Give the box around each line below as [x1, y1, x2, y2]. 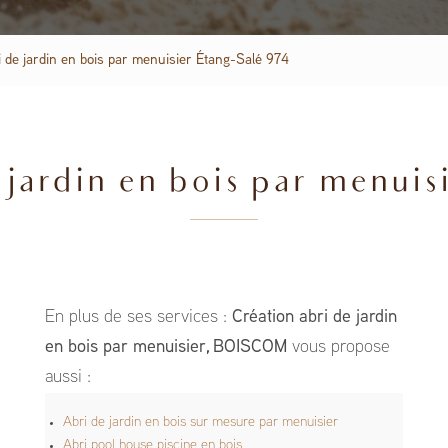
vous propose [286, 339, 390, 356]
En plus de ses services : [44, 309, 232, 326]
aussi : [44, 369, 91, 386]
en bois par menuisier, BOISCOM [44, 339, 287, 356]
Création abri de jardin [231, 309, 397, 326]
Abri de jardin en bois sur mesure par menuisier [62, 416, 338, 429]
